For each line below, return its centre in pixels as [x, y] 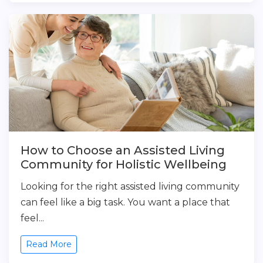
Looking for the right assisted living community [130, 186]
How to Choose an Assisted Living [123, 150]
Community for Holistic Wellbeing [124, 164]
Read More [49, 244]
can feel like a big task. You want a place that [125, 202]
